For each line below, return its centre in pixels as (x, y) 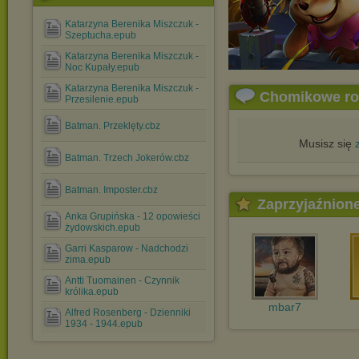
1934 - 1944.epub (104, 324)
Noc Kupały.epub (102, 67)
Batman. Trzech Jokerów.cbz (127, 158)
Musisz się (327, 143)
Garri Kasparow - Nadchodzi (127, 248)
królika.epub (92, 292)
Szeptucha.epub (101, 35)
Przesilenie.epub (102, 99)
